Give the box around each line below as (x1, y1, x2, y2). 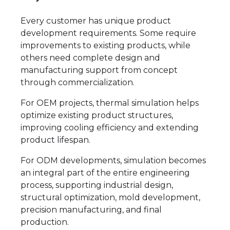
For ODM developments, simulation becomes (21, 155, 206, 165)
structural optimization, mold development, (21, 192, 200, 202)
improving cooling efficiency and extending (21, 122, 199, 132)
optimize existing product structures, (21, 110, 173, 120)
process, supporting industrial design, (21, 180, 173, 190)
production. (21, 217, 69, 227)
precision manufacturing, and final (21, 204, 162, 215)
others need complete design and (21, 52, 160, 63)
